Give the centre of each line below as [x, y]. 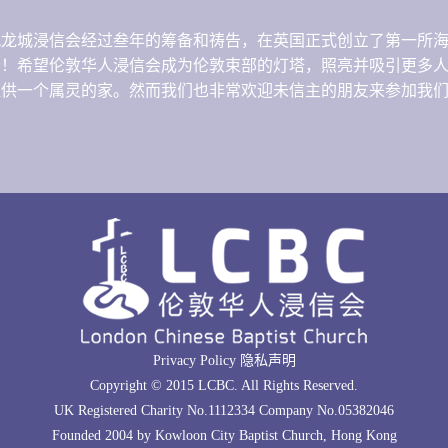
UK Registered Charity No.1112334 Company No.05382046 [224, 410]
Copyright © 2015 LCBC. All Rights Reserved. [224, 385]
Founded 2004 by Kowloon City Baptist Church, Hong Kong [224, 435]
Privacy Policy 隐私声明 [224, 360]
